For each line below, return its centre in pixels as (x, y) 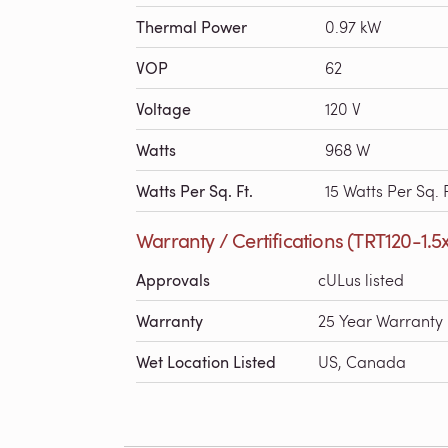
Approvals (173, 280)
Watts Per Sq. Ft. (194, 191)
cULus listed (361, 279)
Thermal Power (191, 27)
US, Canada (362, 361)
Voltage (163, 109)
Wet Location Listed (206, 362)
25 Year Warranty (380, 320)
